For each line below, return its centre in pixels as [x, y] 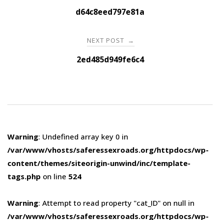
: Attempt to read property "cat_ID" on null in [116, 203]
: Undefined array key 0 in [83, 136]
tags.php [24, 176]
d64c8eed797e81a [110, 12]
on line [55, 176]
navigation [43, 15]
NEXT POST [107, 40]
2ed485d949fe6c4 [110, 59]
